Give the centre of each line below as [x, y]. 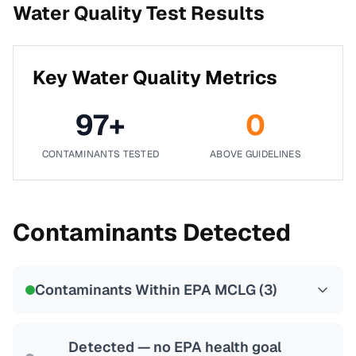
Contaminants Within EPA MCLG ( [149, 290]
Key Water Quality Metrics [155, 77]
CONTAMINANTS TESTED [101, 154]
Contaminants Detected [152, 232]
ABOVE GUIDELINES [255, 154]
